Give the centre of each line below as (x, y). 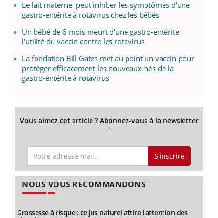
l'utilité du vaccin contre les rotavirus (83, 41)
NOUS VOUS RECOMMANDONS (84, 185)
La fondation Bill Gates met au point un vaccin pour (108, 58)
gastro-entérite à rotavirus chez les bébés (91, 15)
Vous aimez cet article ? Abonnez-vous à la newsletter (109, 120)
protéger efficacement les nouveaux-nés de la (98, 68)
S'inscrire (169, 156)
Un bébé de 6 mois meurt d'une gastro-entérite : (102, 32)
